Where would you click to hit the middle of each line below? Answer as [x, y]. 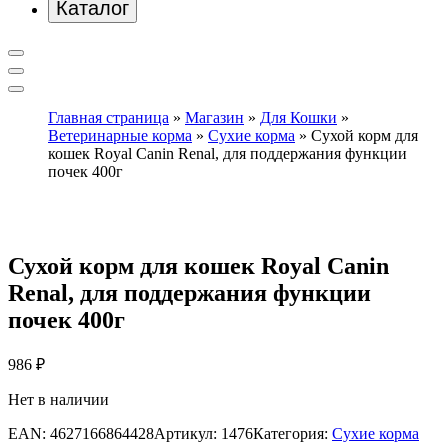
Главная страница [108, 117]
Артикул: [187, 434]
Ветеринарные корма [120, 135]
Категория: [292, 434]
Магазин [214, 117]
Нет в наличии [58, 400]
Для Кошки [298, 117]
